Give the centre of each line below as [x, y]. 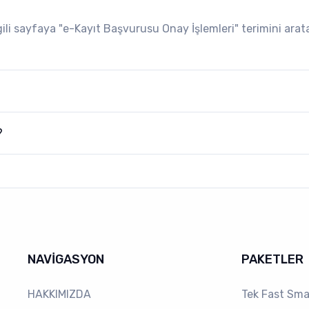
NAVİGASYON [66, 259]
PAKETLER [272, 259]
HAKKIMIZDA [60, 294]
